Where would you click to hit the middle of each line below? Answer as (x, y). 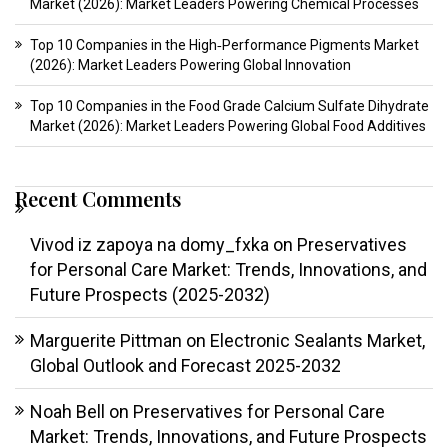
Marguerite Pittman (106, 341)
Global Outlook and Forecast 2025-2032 (185, 366)
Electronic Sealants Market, (317, 341)
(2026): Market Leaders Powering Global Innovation (190, 65)
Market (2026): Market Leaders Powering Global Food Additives (228, 126)
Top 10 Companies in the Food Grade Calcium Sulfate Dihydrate (229, 106)
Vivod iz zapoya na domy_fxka (149, 245)
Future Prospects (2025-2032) (150, 295)
